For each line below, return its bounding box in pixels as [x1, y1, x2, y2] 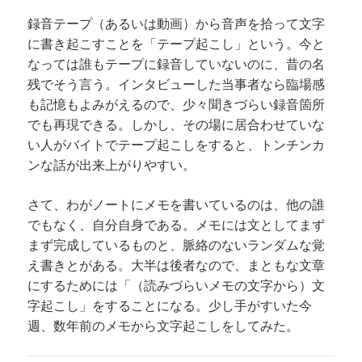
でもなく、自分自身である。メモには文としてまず [27, 215, 326, 234]
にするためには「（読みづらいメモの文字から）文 [27, 276, 326, 294]
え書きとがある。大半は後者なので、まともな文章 [27, 255, 326, 274]
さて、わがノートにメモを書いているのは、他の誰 [27, 195, 326, 213]
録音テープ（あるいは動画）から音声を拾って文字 [27, 14, 326, 32]
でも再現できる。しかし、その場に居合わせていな [27, 115, 326, 133]
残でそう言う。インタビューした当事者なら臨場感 [27, 74, 326, 93]
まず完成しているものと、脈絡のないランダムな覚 [27, 235, 326, 254]
